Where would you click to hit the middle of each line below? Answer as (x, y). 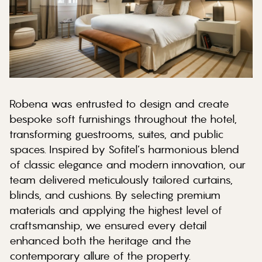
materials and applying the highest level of (116, 210)
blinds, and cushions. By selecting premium (115, 195)
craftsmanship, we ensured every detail (108, 225)
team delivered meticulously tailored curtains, (121, 180)
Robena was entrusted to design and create (119, 104)
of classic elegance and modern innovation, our (127, 164)
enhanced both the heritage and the (100, 240)
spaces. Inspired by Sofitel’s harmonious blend (124, 149)
